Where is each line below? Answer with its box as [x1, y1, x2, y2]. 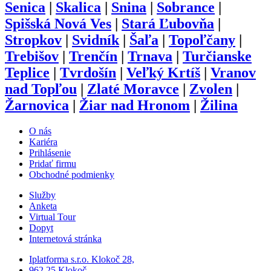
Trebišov [5, 48, 59, 65]
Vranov [211, 65, 256, 81]
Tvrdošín [60, 65, 116, 81]
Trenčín [69, 48, 117, 65]
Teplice [5, 65, 50, 81]
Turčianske [183, 48, 252, 65]
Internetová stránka [29, 233, 102, 244]
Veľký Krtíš [126, 65, 200, 81]
